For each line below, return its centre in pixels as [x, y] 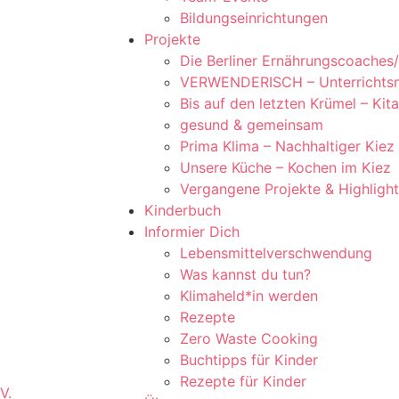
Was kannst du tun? [245, 274]
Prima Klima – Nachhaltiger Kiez [287, 146]
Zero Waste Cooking [249, 338]
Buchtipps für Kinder [249, 360]
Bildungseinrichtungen [254, 18]
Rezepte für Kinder [243, 381]
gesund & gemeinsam [252, 125]
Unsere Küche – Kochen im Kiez [285, 167]
